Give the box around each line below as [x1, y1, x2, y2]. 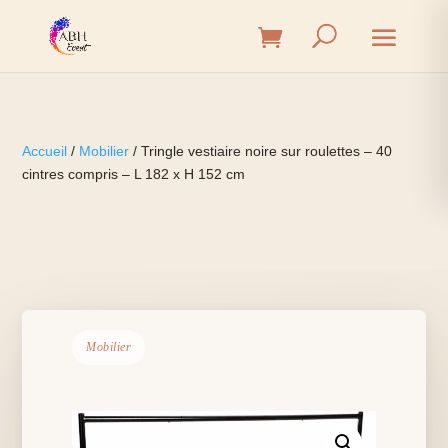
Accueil [22, 143, 68, 159]
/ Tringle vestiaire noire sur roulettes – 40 [129, 143, 393, 159]
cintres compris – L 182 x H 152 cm [22, 166, 246, 182]
